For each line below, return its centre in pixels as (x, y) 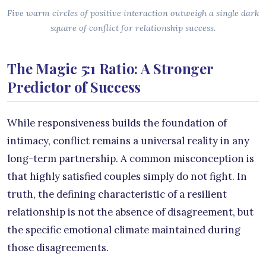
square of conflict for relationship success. (133, 28)
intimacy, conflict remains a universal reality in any (128, 141)
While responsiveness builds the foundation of (117, 123)
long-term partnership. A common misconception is (131, 159)
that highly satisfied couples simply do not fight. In (127, 177)
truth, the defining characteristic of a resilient (117, 194)
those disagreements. (58, 248)
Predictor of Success (74, 87)
